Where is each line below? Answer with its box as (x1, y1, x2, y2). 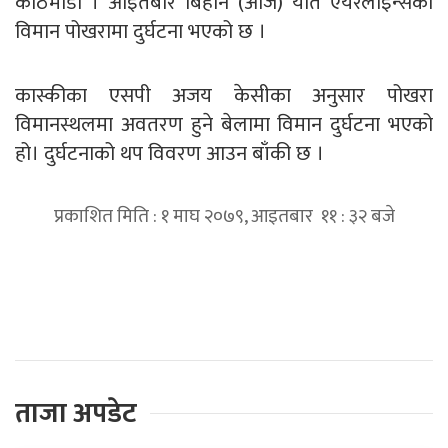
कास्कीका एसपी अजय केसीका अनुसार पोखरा (15, 77, 433, 113)
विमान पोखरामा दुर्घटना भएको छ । (15, 13, 266, 49)
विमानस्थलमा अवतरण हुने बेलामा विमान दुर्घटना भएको (15, 106, 433, 142)
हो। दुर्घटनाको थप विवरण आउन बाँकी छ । (15, 135, 324, 171)
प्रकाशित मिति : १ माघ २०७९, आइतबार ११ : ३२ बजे (53, 200, 395, 232)
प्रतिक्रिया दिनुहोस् (15, 253, 142, 288)
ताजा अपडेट (15, 390, 137, 436)
